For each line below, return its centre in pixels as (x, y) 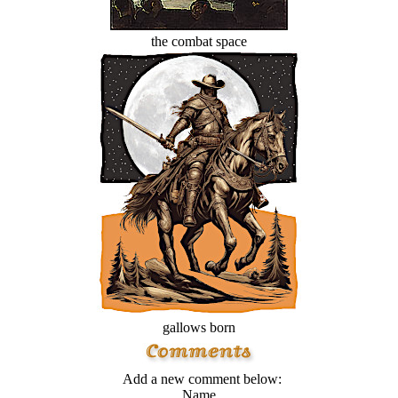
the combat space (199, 41)
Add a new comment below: (199, 379)
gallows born (199, 327)
